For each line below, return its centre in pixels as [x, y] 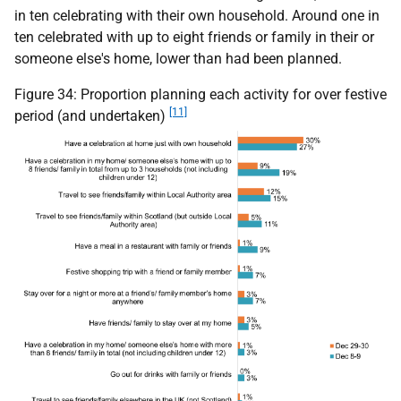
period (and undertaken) [92, 116]
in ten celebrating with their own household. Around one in [197, 16]
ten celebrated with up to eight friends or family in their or [194, 38]
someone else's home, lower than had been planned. [178, 59]
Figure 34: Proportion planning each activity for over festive [200, 95]
